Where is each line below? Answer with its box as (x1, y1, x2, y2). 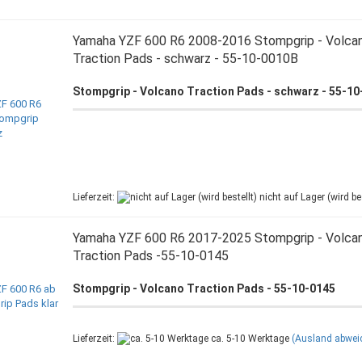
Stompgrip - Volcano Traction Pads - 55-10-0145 (72, 282, 335, 295)
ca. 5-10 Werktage (208, 333, 289, 344)
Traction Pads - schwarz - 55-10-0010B (72, 51, 298, 66)
